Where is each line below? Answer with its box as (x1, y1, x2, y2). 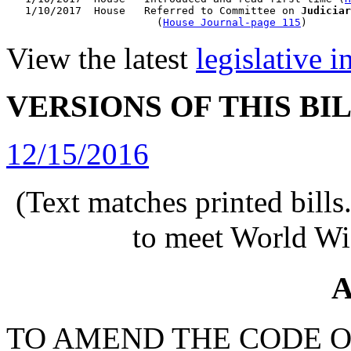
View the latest (6, 42, 196, 75)
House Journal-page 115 (163, 16, 301, 28)
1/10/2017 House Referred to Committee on (6, 5, 301, 16)
